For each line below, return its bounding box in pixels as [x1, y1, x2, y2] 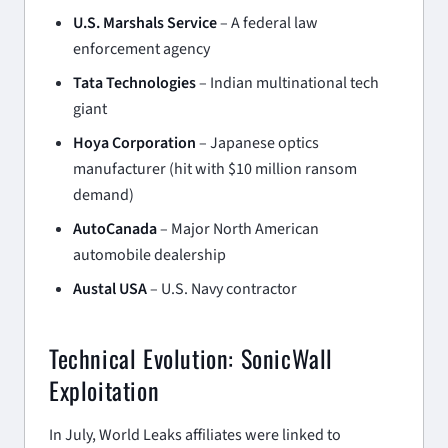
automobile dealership [73, 243, 226, 266]
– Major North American [157, 217, 319, 240]
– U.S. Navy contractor [147, 277, 297, 300]
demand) [73, 183, 134, 206]
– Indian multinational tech [196, 71, 379, 94]
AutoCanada [73, 217, 157, 240]
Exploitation [49, 371, 160, 408]
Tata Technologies [73, 71, 196, 94]
